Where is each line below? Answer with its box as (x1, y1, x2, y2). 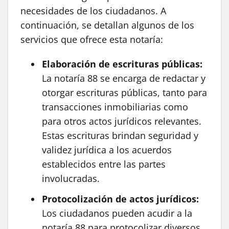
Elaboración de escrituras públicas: (42, 58, 202, 71)
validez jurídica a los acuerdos (42, 144, 172, 156)
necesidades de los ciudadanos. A (20, 5, 166, 17)
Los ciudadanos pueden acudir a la (42, 207, 192, 220)
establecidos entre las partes (42, 158, 166, 171)
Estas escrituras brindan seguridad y (42, 129, 198, 142)
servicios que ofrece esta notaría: (20, 33, 163, 46)
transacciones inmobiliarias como (42, 101, 188, 113)
